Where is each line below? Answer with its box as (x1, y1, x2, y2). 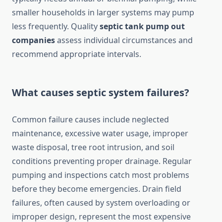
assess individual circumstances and (55, 35, 193, 46)
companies (12, 35, 55, 46)
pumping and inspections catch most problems (12, 169, 189, 181)
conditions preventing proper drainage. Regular (12, 156, 192, 167)
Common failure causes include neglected (12, 114, 169, 125)
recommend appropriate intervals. (12, 49, 141, 60)
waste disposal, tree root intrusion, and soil (12, 142, 174, 153)
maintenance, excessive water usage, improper (12, 128, 188, 139)
